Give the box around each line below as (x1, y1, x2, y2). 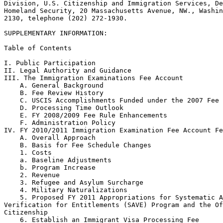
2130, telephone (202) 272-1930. (4, 14, 127, 22)
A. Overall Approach (4, 134, 96, 141)
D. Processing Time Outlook (4, 104, 123, 111)
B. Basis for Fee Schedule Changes (4, 141, 151, 149)
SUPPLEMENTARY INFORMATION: (4, 29, 108, 37)
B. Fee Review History (4, 89, 104, 97)
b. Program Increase (4, 164, 96, 171)
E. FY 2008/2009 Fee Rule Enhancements (4, 111, 167, 119)
